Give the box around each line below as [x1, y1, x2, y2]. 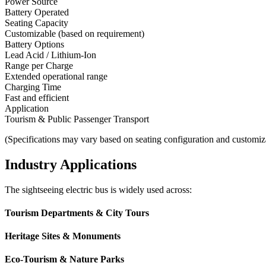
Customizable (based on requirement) [5, 28, 144, 39]
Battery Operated [5, 7, 69, 17]
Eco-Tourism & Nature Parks [5, 254, 124, 265]
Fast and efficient [5, 92, 69, 103]
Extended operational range [5, 71, 107, 81]
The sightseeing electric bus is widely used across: [5, 184, 192, 195]
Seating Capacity [5, 17, 68, 28]
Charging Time [5, 81, 61, 92]
